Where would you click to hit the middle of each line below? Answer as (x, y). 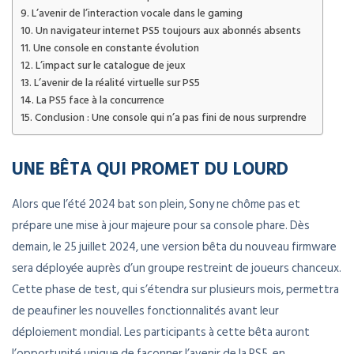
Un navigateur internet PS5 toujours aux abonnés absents (168, 31)
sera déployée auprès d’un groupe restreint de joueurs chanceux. (177, 269)
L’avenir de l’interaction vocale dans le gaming (137, 14)
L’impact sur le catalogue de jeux (110, 66)
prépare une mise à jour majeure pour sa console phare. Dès (161, 226)
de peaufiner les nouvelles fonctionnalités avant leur (145, 311)
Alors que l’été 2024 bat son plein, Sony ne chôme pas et (156, 205)
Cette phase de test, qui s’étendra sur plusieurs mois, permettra (175, 290)
